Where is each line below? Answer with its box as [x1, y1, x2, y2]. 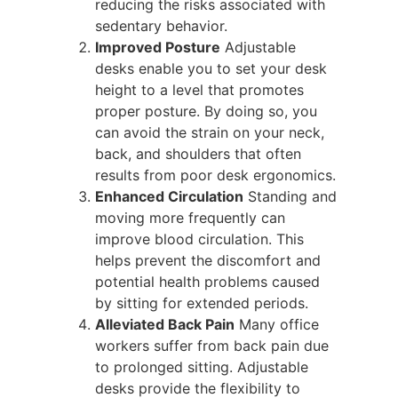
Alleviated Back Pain [95, 315, 235, 334]
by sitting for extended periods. [95, 294, 308, 313]
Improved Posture [95, 38, 220, 57]
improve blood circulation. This [95, 230, 304, 249]
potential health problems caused [95, 273, 320, 291]
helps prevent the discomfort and [95, 251, 321, 270]
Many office [235, 315, 319, 334]
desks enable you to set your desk [95, 60, 327, 78]
